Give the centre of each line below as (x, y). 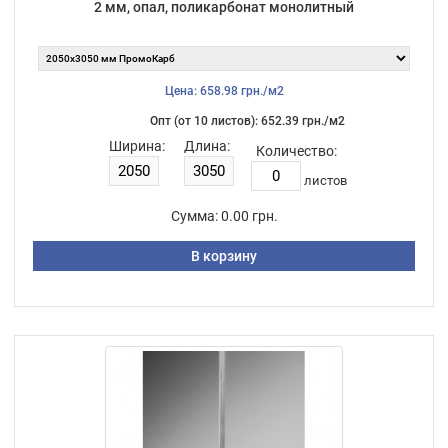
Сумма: (194, 215)
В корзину (224, 255)
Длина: (206, 145)
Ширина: (136, 145)
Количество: (296, 150)
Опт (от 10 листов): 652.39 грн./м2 (247, 120)
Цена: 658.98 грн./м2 (224, 90)
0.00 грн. (249, 215)
